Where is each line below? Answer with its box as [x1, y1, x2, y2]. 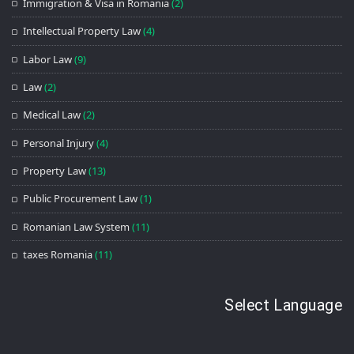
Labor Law [23, 51, 73, 66]
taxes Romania [23, 247, 93, 262]
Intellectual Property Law [23, 24, 141, 39]
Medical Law [23, 107, 81, 122]
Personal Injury [23, 135, 95, 150]
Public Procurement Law [23, 191, 138, 206]
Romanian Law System [23, 219, 130, 234]
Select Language [224, 296, 342, 314]
